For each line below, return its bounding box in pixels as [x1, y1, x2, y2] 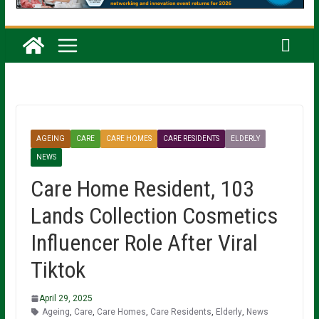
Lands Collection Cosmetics [30, 202, 278, 229]
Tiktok [30, 256, 85, 283]
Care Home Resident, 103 [30, 174, 254, 202]
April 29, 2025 [38, 293, 93, 303]
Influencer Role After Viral [30, 229, 258, 256]
